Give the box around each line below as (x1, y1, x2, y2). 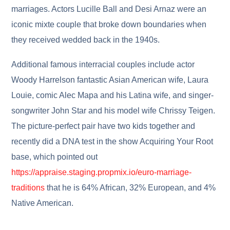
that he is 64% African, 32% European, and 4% (45, 183, 216, 192)
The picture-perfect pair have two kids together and (11, 121, 196, 130)
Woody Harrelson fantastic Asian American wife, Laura (11, 75, 209, 84)
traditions (11, 183, 45, 192)
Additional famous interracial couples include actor (11, 60, 195, 69)
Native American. (11, 198, 74, 207)
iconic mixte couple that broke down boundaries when (11, 20, 207, 29)
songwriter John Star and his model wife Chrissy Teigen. (11, 106, 216, 115)
